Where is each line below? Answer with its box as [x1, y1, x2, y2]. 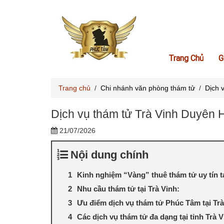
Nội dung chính [70, 148, 148, 161]
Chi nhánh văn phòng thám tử [100, 84, 195, 92]
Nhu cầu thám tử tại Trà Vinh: [77, 184, 179, 193]
